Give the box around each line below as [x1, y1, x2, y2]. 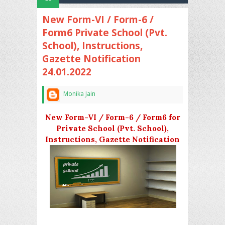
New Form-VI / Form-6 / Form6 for [45, 113, 180, 122]
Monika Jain [63, 89, 95, 98]
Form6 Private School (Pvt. [42, 26, 167, 39]
